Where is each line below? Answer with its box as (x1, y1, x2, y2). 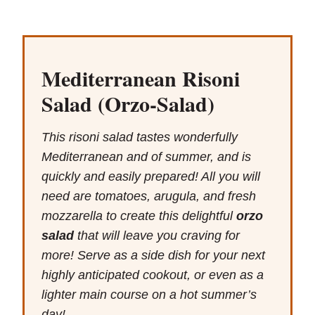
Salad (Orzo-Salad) (41, 88, 214, 120)
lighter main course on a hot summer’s (41, 288, 257, 302)
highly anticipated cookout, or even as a (41, 268, 264, 283)
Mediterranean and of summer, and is (41, 150, 251, 165)
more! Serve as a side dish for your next (41, 248, 265, 263)
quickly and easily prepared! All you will (41, 169, 260, 184)
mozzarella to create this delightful (41, 209, 236, 224)
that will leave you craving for (74, 229, 240, 243)
